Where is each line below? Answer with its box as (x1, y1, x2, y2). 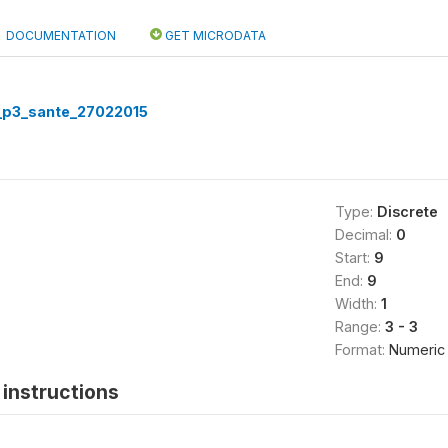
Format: (334, 341, 389, 358)
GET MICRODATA (162, 28, 266, 43)
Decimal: (334, 226, 396, 243)
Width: (334, 295, 381, 312)
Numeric (388, 341, 445, 358)
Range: (334, 318, 385, 335)
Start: (334, 249, 374, 266)
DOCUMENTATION (6, 28, 116, 43)
